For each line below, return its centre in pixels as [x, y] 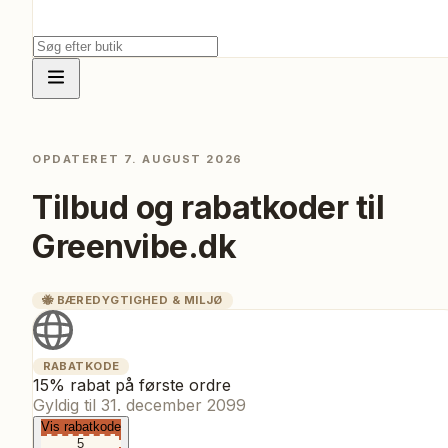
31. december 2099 [173, 405]
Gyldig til [67, 405]
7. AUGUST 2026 [183, 159]
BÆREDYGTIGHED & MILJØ [139, 299]
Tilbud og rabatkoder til [208, 208]
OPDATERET [78, 159]
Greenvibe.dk [134, 247]
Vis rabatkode [81, 427]
